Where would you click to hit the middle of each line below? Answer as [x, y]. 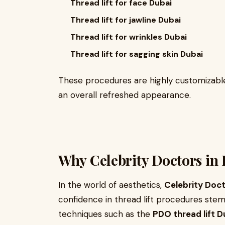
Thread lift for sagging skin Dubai [137, 54]
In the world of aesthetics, [111, 185]
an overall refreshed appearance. [125, 95]
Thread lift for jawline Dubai [126, 20]
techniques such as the [105, 214]
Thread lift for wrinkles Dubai [129, 37]
